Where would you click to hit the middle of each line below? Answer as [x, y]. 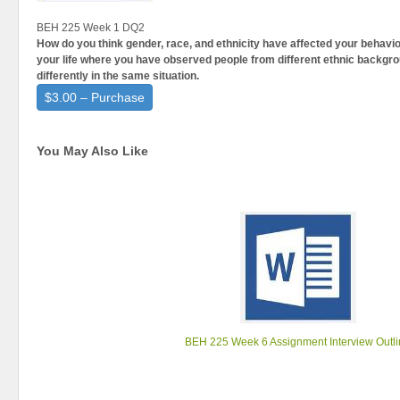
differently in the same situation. [118, 76]
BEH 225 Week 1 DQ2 [91, 28]
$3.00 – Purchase [95, 97]
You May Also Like [92, 151]
